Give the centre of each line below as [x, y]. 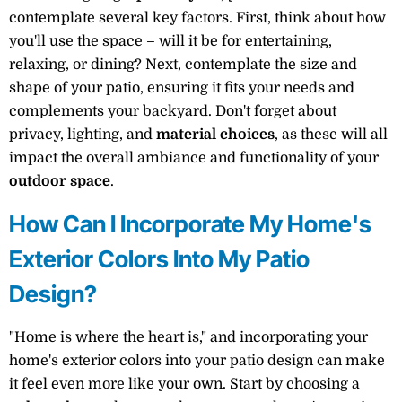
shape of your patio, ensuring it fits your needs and [182, 88]
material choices [215, 135]
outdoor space [60, 182]
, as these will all [331, 135]
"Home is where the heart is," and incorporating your [188, 337]
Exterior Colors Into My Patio [159, 258]
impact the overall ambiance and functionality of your [194, 158]
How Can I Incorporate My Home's [190, 223]
